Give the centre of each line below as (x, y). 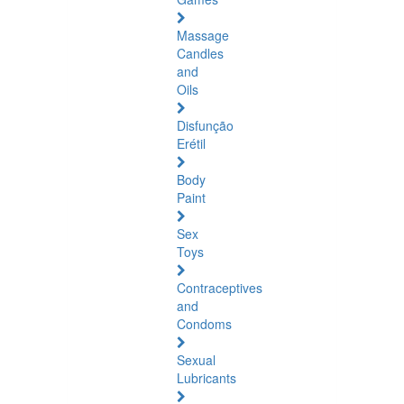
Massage (203, 35)
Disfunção (205, 125)
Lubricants (207, 378)
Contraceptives (220, 288)
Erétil (191, 143)
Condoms (204, 324)
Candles (200, 53)
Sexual (196, 360)
